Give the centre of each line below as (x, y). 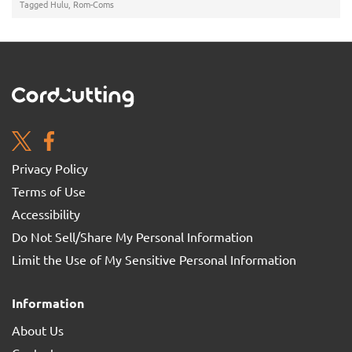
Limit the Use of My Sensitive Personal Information (154, 260)
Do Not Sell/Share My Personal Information (132, 237)
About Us (38, 330)
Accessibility (46, 214)
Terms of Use (49, 191)
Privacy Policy (50, 169)
